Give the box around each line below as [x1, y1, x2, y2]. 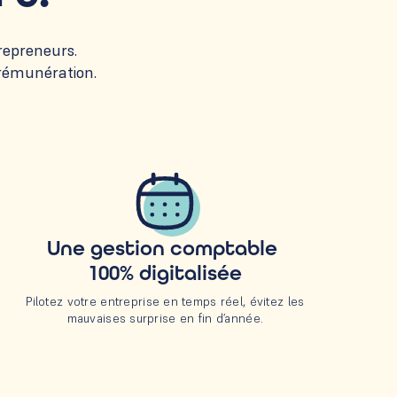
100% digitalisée [88, 261, 243, 287]
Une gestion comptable [47, 236, 284, 262]
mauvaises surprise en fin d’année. [66, 310, 264, 327]
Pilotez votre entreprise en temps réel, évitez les [26, 293, 305, 310]
